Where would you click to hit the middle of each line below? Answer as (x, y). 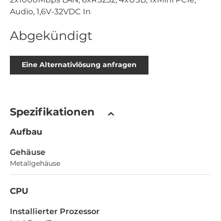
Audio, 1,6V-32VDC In (50, 11)
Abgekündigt (51, 35)
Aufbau (26, 131)
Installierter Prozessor (55, 211)
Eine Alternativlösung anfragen (79, 65)
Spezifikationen (52, 111)
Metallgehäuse (35, 163)
